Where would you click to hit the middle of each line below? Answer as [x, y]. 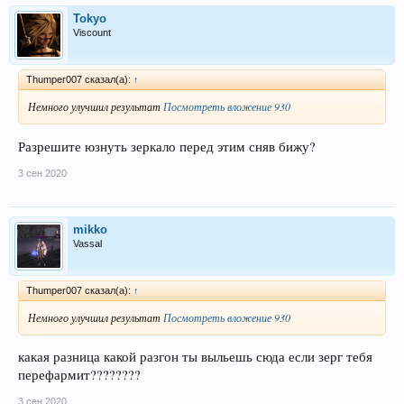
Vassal [87, 243]
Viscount [92, 32]
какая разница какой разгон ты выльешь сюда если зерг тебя [195, 357]
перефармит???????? [79, 375]
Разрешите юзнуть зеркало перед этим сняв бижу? [167, 146]
